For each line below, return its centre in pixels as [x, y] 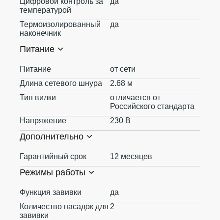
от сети [123, 69]
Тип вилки [38, 97]
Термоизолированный [60, 24]
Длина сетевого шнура [61, 83]
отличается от [135, 97]
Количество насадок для [64, 206]
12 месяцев [131, 156]
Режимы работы [53, 172]
